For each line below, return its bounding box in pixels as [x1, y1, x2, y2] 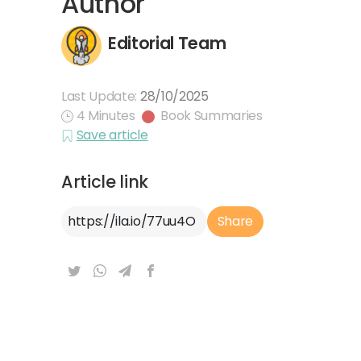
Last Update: [61, 86, 140, 106]
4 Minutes [76, 106, 135, 125]
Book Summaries [160, 106, 263, 125]
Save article [76, 125, 148, 144]
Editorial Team [108, 31, 226, 55]
